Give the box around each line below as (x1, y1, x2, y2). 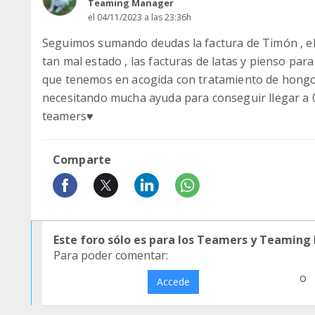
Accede (156, 275, 190, 288)
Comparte (53, 152, 112, 167)
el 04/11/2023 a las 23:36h (88, 11, 191, 23)
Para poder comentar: (53, 247, 168, 263)
